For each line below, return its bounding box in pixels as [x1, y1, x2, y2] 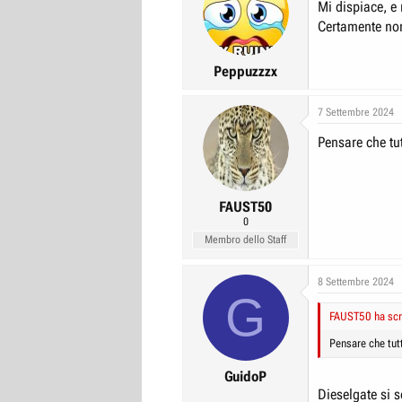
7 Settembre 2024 [318, 105, 394, 118]
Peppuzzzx [214, 62, 277, 80]
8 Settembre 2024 [318, 275, 394, 288]
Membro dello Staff [205, 232, 286, 246]
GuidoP [224, 367, 267, 385]
